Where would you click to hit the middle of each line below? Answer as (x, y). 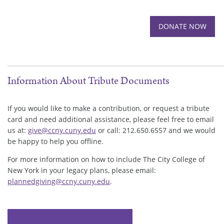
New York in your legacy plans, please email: (82, 170)
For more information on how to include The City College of (106, 159)
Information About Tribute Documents (88, 81)
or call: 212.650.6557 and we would (156, 130)
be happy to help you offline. (56, 141)
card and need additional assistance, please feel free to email (111, 119)
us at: (18, 130)
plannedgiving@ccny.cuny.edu (59, 181)
